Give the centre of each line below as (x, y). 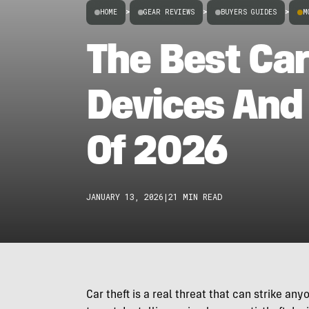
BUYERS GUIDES (248, 12)
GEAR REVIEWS (169, 12)
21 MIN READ (195, 197)
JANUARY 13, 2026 (124, 197)
